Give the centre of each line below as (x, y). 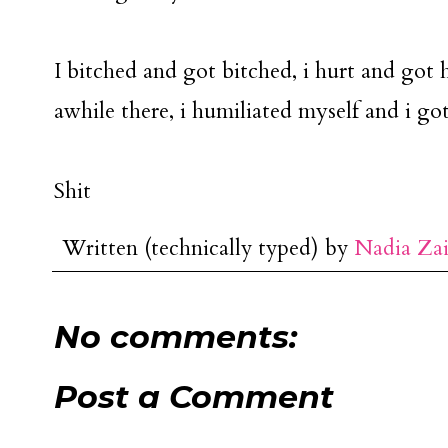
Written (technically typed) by (208, 248)
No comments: (175, 336)
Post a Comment (194, 396)
